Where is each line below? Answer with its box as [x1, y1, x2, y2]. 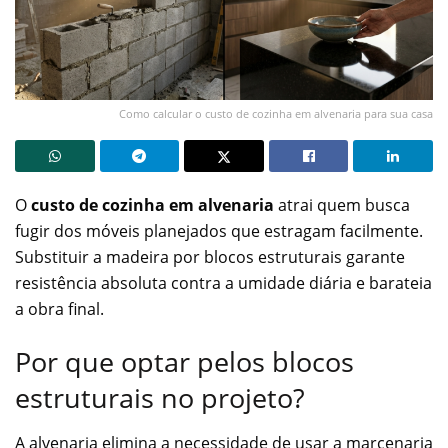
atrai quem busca [274, 193, 410, 216]
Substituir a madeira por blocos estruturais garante [15, 245, 405, 268]
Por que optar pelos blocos [15, 343, 354, 381]
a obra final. [15, 297, 104, 320]
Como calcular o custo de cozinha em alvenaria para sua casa [119, 105, 433, 121]
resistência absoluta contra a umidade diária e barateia [15, 271, 432, 294]
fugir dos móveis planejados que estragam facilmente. [15, 219, 423, 242]
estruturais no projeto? [15, 379, 305, 417]
